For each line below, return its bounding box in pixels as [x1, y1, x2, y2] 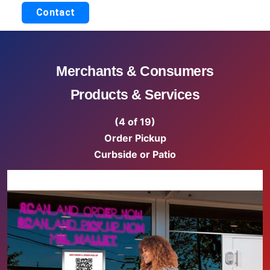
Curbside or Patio [94, 148, 176, 160]
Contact [36, 7, 75, 18]
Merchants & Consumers [56, 63, 214, 79]
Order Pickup [104, 132, 166, 144]
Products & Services [70, 87, 200, 102]
